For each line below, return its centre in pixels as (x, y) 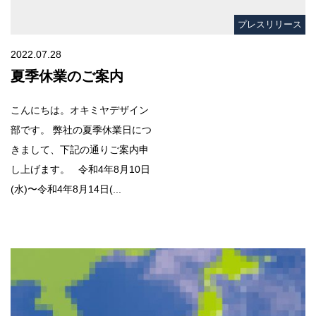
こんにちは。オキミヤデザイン (80, 110)
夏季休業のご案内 (67, 76)
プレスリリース (270, 24)
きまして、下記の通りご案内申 (80, 149)
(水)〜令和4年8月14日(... (66, 189)
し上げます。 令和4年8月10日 (80, 169)
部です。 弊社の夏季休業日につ (81, 129)
